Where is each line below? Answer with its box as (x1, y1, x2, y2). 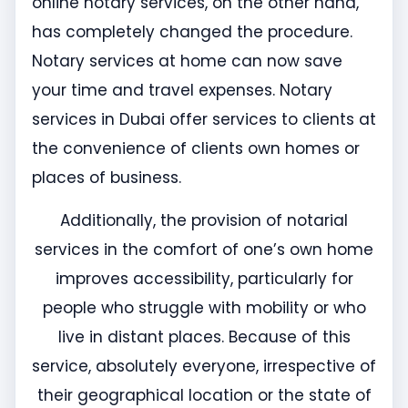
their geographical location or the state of (36, 383, 372, 406)
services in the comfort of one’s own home (35, 238, 373, 260)
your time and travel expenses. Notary (32, 79, 332, 102)
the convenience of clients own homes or (32, 138, 360, 160)
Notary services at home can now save (32, 50, 342, 73)
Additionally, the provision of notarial (60, 209, 348, 231)
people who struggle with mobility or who (42, 296, 366, 319)
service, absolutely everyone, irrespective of (32, 354, 376, 377)
